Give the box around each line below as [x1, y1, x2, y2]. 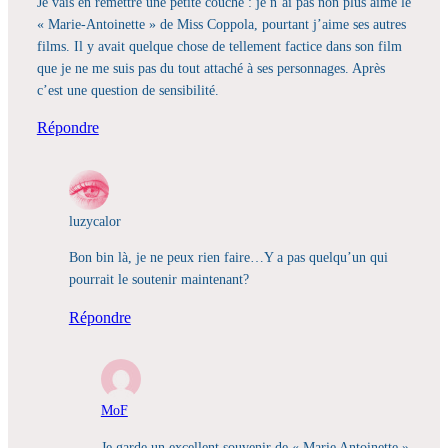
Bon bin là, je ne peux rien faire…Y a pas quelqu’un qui [68, 249, 388, 266]
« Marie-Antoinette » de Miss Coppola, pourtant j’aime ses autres [36, 16, 406, 32]
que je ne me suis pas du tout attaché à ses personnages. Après [36, 60, 385, 76]
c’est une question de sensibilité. [36, 82, 219, 98]
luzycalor [68, 213, 121, 230]
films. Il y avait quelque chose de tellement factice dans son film [36, 38, 402, 54]
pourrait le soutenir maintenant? [68, 271, 249, 288]
